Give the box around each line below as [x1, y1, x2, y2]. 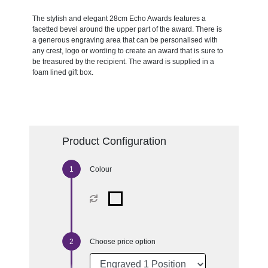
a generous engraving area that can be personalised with [32, 35, 218, 44]
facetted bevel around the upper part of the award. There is [32, 25, 222, 33]
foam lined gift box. [32, 68, 93, 77]
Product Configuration [62, 135, 166, 147]
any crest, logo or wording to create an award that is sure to [32, 46, 223, 55]
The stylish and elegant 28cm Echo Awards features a [32, 14, 206, 23]
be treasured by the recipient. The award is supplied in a [32, 57, 214, 66]
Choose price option [89, 237, 156, 246]
